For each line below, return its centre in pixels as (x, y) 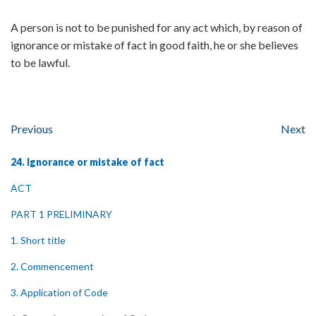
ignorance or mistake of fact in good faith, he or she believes (154, 45)
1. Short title (38, 240)
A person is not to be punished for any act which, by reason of (157, 27)
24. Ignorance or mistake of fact (87, 162)
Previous (32, 129)
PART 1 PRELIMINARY (61, 214)
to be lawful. (40, 62)
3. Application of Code (59, 292)
